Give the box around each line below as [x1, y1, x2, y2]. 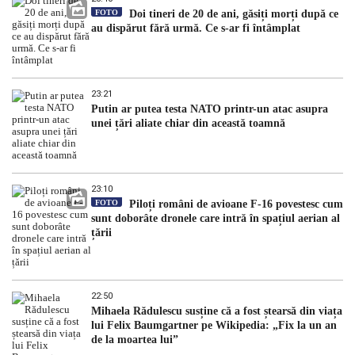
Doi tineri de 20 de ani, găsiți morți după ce [126, 7, 338, 20]
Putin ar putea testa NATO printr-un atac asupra [91, 102, 328, 115]
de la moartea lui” [91, 333, 178, 345]
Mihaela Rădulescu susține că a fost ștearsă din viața [91, 304, 342, 317]
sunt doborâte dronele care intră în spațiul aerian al [91, 212, 340, 224]
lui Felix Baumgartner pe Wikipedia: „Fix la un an [91, 319, 337, 331]
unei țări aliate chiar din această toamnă [91, 116, 285, 129]
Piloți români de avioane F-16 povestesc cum [126, 197, 343, 210]
